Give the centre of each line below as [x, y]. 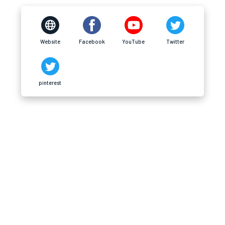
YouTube [133, 41]
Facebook [92, 41]
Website [50, 41]
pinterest [50, 83]
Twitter [175, 41]
